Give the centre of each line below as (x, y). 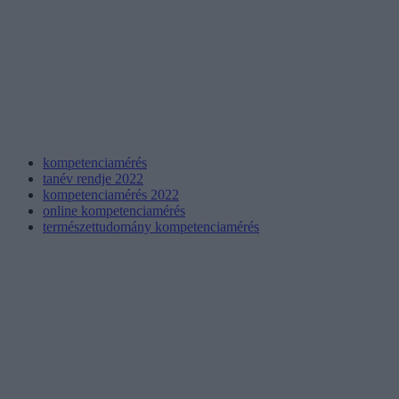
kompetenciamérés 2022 (111, 194)
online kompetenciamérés (114, 210)
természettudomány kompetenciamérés (151, 226)
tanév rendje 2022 (93, 178)
